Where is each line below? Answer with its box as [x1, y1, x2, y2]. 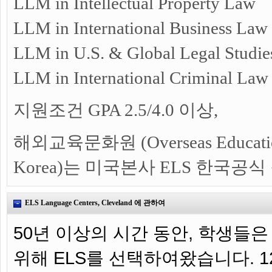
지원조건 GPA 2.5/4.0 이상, [13, 100, 218, 120]
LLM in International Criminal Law [13, 68, 268, 87]
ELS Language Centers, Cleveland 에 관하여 [21, 199, 165, 207]
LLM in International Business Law [13, 18, 268, 38]
